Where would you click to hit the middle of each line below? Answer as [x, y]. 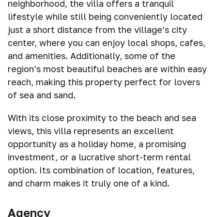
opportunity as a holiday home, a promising [97, 144]
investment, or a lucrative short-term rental [99, 157]
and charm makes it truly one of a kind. [89, 183]
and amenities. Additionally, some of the [92, 56]
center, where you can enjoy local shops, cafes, [107, 43]
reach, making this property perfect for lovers [104, 82]
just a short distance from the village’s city [97, 30]
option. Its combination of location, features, [101, 170]
